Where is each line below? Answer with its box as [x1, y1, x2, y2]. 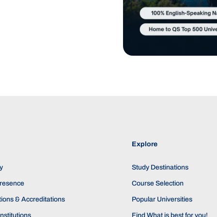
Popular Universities [132, 195, 193, 203]
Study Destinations [132, 163, 189, 171]
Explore [132, 140, 158, 148]
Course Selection [132, 179, 184, 187]
